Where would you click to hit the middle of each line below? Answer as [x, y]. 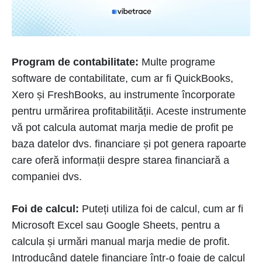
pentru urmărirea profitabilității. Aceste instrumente [129, 111]
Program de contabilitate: [77, 62]
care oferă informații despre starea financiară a [120, 160]
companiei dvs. [47, 177]
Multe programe [178, 62]
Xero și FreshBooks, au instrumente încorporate [123, 95]
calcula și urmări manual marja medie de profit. [121, 242]
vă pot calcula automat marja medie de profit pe [123, 127]
